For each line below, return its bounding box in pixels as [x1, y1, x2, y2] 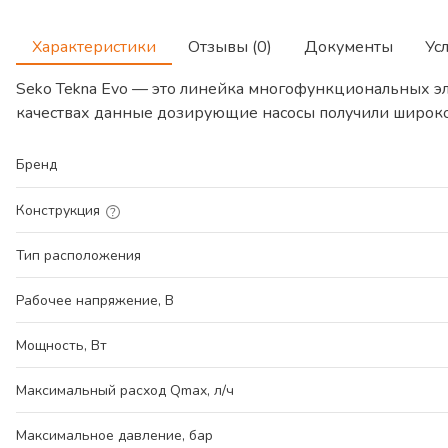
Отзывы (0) [188, 36, 272, 58]
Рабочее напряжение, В [16, 291, 174, 310]
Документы [304, 36, 393, 58]
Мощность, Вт [16, 336, 107, 355]
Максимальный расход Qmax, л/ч [16, 381, 234, 400]
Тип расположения [16, 246, 141, 265]
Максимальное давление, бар [16, 426, 213, 445]
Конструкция [16, 201, 100, 220]
